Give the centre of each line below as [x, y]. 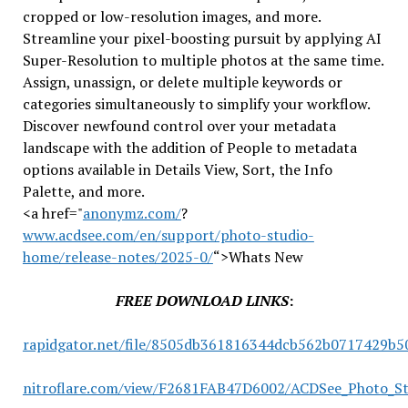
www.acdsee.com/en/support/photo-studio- [168, 235]
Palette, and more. [83, 191]
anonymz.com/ [132, 213]
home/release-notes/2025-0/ [117, 257]
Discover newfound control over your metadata [179, 126]
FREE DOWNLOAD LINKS [202, 301]
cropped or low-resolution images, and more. [171, 16]
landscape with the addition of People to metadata [189, 148]
